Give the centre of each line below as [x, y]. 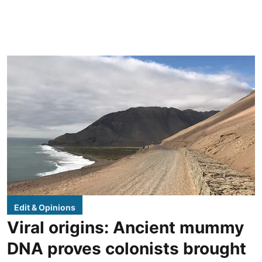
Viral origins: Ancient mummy [125, 227]
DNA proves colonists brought [127, 248]
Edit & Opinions [45, 207]
